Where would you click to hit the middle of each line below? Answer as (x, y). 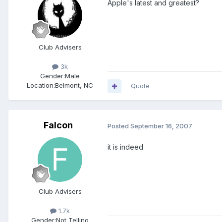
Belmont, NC (74, 85)
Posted (119, 126)
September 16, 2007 (161, 126)
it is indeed (125, 147)
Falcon (58, 125)
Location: (41, 85)
